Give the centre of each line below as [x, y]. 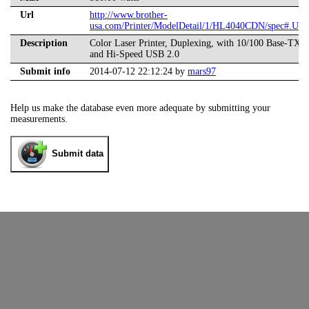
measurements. [39, 119]
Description [44, 43]
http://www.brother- [129, 15]
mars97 [202, 72]
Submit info [45, 72]
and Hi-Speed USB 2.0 [134, 54]
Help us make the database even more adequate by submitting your [140, 108]
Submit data [78, 154]
